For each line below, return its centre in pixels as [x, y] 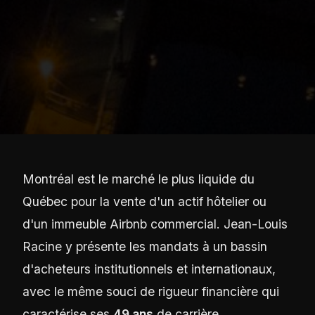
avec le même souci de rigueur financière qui [151, 292]
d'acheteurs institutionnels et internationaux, [149, 269]
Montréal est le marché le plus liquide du [139, 179]
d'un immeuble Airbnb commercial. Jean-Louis [155, 224]
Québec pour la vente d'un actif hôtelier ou [144, 202]
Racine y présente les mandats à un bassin [145, 247]
